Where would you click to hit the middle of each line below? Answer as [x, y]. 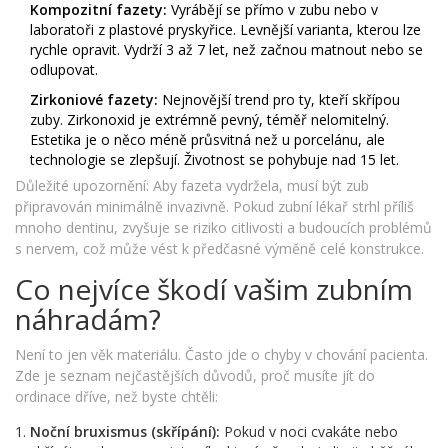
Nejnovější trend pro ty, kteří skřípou [279, 100]
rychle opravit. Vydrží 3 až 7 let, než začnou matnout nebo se [226, 50]
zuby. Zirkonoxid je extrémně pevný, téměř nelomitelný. [209, 120]
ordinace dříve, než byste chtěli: [116, 397]
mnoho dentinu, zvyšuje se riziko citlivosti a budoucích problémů [223, 228]
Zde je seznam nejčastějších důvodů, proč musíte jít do [195, 376]
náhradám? [88, 319]
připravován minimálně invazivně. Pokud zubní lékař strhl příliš [214, 207]
